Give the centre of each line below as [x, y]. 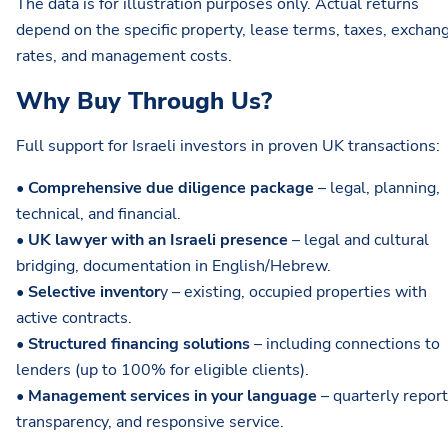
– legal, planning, [377, 188]
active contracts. [74, 318]
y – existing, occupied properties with [293, 292]
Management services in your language [174, 396]
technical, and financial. [98, 214]
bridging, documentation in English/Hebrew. [173, 266]
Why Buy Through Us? [144, 101]
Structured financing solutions [139, 344]
